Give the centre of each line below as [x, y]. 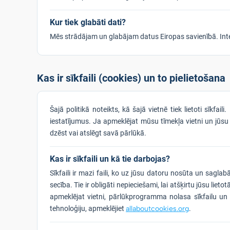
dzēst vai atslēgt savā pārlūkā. [98, 133]
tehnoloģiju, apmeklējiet [88, 208]
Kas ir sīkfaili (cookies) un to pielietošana [131, 78]
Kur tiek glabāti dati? [88, 22]
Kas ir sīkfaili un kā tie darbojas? [110, 159]
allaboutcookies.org [157, 209]
